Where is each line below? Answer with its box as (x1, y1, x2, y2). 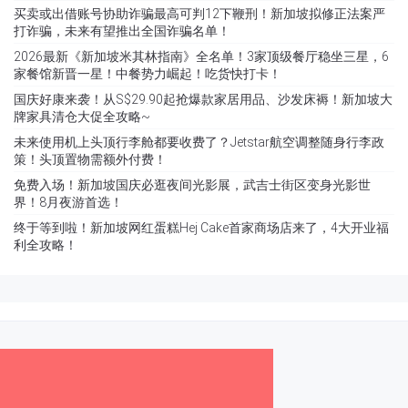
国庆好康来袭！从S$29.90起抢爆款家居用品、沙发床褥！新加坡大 (14, 92, 393, 107)
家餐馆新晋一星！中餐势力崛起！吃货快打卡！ (14, 66, 281, 82)
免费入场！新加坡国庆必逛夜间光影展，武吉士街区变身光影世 (14, 178, 371, 193)
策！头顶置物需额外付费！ (14, 152, 167, 168)
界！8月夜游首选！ (14, 195, 123, 210)
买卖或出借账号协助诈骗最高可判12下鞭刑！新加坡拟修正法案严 (14, 6, 385, 22)
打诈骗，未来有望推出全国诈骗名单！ (14, 24, 230, 39)
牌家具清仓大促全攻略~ (14, 109, 150, 125)
